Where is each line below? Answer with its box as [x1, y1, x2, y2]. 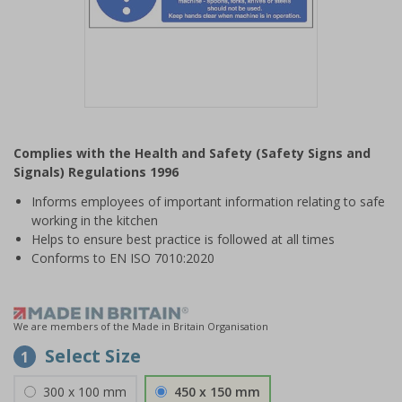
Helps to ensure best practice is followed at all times [31, 231, 335, 248]
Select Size [45, 344, 141, 368]
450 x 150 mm [174, 383, 260, 400]
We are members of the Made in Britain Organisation [13, 319, 268, 333]
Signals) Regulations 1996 [13, 163, 179, 180]
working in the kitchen [31, 212, 158, 229]
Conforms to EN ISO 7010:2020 [31, 249, 214, 267]
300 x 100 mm [43, 383, 127, 400]
